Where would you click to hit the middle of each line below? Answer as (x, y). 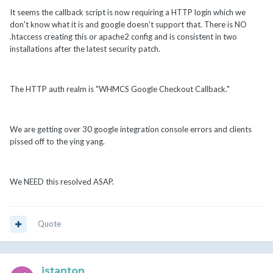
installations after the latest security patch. (85, 49)
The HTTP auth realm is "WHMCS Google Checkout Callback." (120, 89)
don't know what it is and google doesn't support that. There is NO (128, 25)
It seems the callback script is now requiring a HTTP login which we (128, 12)
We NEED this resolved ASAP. (62, 182)
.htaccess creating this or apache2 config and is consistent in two (123, 37)
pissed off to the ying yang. (57, 142)
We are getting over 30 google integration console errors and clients (131, 129)
